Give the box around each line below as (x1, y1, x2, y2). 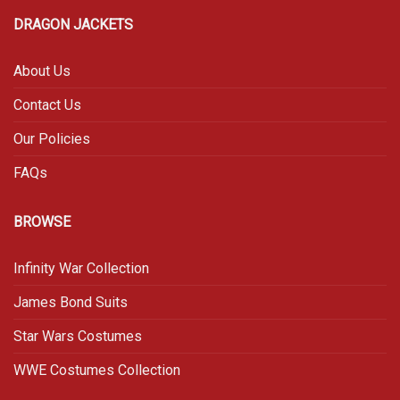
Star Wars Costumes (13, 327, 142, 345)
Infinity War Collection (13, 259, 153, 277)
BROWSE (13, 212, 71, 230)
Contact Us (13, 96, 81, 113)
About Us (13, 62, 71, 79)
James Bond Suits (13, 293, 128, 311)
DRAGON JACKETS (13, 16, 133, 34)
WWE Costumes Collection (13, 361, 180, 379)
